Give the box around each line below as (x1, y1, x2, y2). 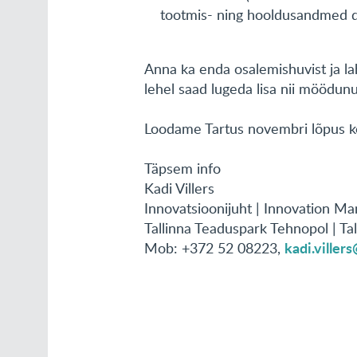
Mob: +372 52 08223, (144, 238, 285, 257)
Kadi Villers (144, 178, 215, 198)
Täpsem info (144, 159, 222, 178)
